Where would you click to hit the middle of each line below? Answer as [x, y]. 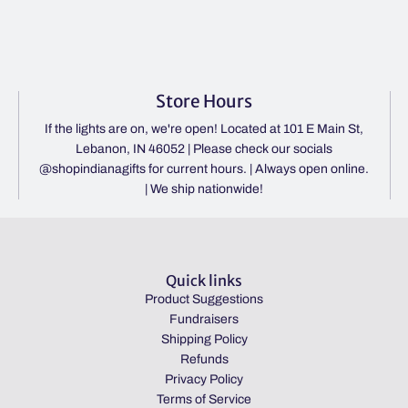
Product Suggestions [204, 300]
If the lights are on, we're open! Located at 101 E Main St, [204, 129]
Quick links [204, 281]
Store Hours [204, 101]
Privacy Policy [204, 380]
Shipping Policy [204, 340]
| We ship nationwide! [204, 189]
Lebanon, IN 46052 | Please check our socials [204, 149]
